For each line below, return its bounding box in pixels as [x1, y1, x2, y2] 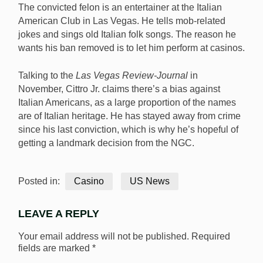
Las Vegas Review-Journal [76, 70, 190, 81]
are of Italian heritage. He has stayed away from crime [18, 111, 241, 122]
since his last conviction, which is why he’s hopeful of [18, 124, 238, 135]
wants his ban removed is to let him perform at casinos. [18, 43, 245, 53]
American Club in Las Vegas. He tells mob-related [18, 16, 225, 26]
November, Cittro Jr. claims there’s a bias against [18, 84, 220, 95]
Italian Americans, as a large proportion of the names [18, 97, 236, 108]
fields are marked [18, 242, 92, 253]
